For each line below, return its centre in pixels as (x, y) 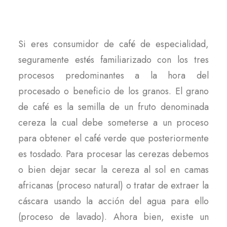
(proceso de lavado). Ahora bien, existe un (113, 217)
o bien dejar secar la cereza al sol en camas (113, 170)
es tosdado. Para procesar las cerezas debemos (113, 154)
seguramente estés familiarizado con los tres (113, 60)
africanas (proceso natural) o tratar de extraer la (113, 185)
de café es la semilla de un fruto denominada (113, 107)
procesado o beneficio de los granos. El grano (113, 91)
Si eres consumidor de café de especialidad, (113, 44)
